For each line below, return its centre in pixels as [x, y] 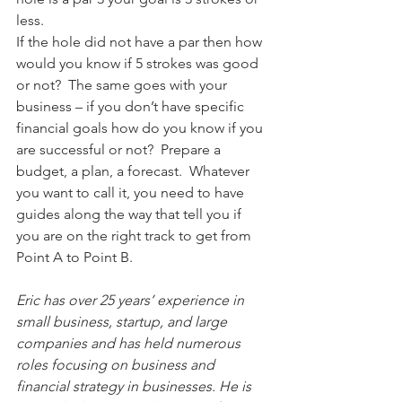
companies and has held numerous [130, 343]
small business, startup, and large [123, 322]
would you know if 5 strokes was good [139, 63]
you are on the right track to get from [135, 236]
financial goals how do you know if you [141, 128]
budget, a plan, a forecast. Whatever [135, 171]
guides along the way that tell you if [131, 214]
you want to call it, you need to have [132, 192]
